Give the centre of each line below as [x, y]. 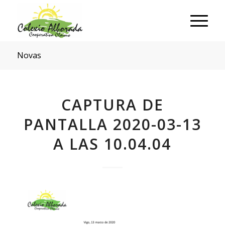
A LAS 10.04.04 [113, 144]
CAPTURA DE [112, 105]
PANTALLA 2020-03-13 [112, 124]
